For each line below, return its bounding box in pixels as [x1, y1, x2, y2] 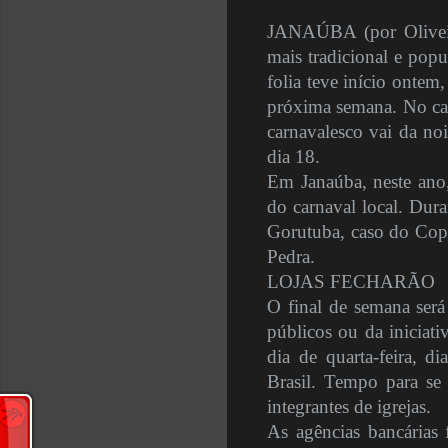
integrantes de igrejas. [267, 396, 431, 418]
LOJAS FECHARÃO [267, 271, 435, 293]
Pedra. [267, 246, 315, 268]
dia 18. [267, 146, 320, 168]
